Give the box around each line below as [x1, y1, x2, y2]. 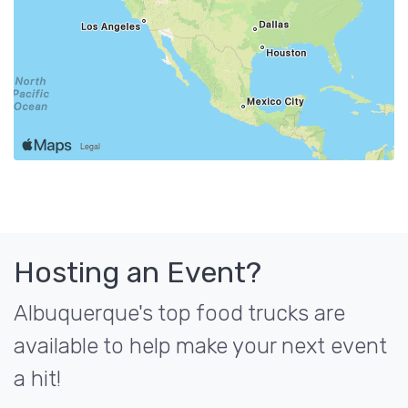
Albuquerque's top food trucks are [14, 301, 345, 326]
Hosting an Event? [14, 255, 261, 290]
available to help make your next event [14, 333, 387, 359]
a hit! [14, 366, 61, 392]
